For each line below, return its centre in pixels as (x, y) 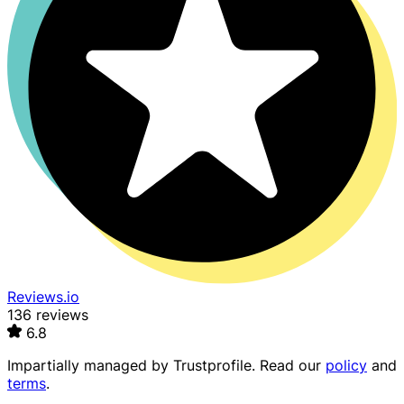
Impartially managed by (90, 366)
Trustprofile (212, 366)
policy (346, 366)
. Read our (289, 366)
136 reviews (48, 315)
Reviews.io (43, 297)
